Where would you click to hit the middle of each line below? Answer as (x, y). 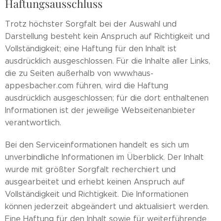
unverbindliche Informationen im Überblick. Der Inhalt (104, 157)
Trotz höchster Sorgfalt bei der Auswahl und (91, 24)
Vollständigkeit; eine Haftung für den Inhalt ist (91, 49)
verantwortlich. (33, 123)
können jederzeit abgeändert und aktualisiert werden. (107, 206)
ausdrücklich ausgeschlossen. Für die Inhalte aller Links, (108, 61)
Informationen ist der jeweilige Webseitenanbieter (100, 110)
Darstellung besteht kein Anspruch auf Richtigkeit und (107, 36)
